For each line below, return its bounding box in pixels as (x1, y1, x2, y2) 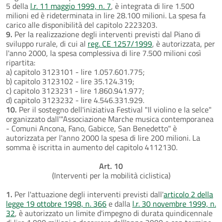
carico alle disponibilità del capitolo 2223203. (6, 18, 157, 31)
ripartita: (6, 56, 35, 68)
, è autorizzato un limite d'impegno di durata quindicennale (15, 207, 213, 219)
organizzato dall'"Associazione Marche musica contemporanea (6, 112, 214, 125)
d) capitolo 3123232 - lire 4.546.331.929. (6, 94, 144, 106)
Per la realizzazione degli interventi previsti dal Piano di (12, 28, 201, 40)
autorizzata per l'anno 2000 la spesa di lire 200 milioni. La (6, 131, 200, 144)
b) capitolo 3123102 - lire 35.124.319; (6, 75, 134, 87)
